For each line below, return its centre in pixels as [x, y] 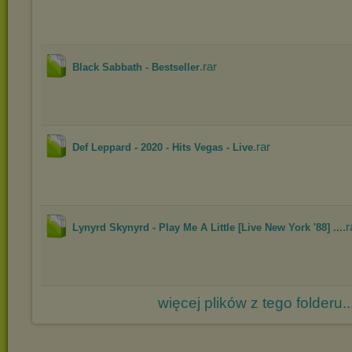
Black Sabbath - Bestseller [136, 67]
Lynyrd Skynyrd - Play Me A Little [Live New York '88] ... [207, 227]
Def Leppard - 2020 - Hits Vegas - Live [163, 147]
